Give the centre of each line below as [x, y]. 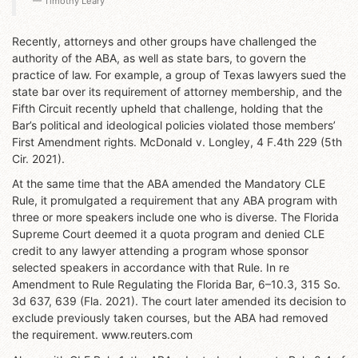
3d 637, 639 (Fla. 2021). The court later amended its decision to [179, 301]
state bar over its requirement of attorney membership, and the [177, 91]
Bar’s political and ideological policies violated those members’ [174, 125]
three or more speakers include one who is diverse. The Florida [175, 217]
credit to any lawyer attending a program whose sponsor [160, 251]
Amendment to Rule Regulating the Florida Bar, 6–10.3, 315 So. [176, 284]
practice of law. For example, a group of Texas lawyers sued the [179, 74]
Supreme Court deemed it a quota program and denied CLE [168, 234]
